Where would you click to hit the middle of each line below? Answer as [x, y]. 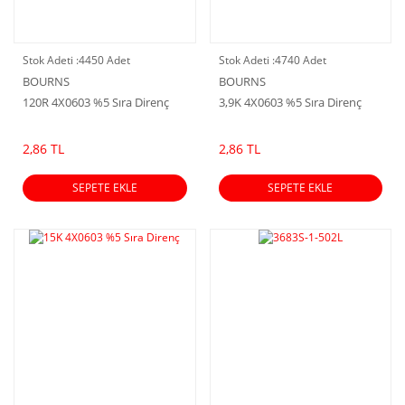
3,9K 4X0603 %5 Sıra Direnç [290, 102]
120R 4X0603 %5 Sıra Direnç [96, 102]
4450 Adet [104, 60]
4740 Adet [300, 60]
